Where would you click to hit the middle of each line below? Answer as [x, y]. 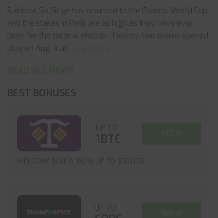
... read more [89, 48]
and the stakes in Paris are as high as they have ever [100, 23]
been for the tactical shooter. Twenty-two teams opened [108, 36]
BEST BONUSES [42, 93]
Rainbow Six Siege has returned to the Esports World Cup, [108, 10]
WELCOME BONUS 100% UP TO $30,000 [81, 162]
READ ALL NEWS [41, 71]
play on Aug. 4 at [37, 48]
